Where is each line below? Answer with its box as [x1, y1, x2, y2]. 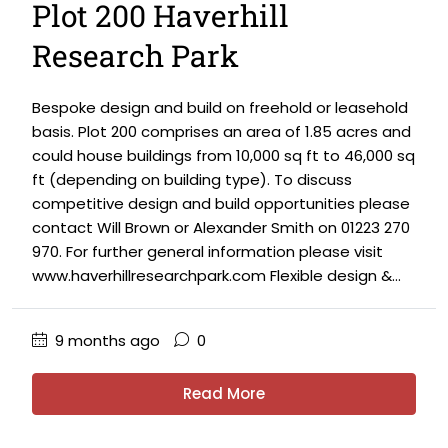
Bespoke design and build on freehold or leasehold [32, 97, 408, 118]
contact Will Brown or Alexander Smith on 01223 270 [32, 217, 410, 238]
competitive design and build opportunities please [32, 193, 410, 214]
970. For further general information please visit [32, 241, 383, 262]
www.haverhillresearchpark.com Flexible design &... [32, 265, 401, 286]
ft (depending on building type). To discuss [32, 169, 352, 190]
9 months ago [51, 330, 160, 351]
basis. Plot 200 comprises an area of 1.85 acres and [32, 121, 411, 142]
